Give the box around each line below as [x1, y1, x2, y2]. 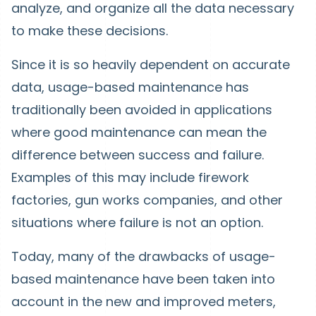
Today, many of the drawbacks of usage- [11, 248, 276, 265]
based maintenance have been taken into [11, 270, 275, 288]
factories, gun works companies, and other [11, 191, 283, 209]
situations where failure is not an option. [11, 214, 267, 231]
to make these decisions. [11, 22, 171, 39]
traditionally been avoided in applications [11, 101, 272, 119]
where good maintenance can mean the [11, 123, 267, 141]
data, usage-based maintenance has [11, 78, 249, 96]
